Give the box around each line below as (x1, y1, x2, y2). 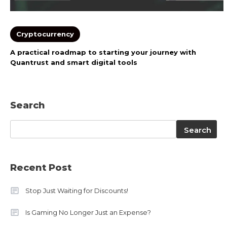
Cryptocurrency (16, 30, 74, 39)
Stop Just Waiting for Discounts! (25, 186, 128, 195)
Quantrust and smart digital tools (10, 58, 138, 67)
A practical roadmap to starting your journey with (10, 48, 197, 57)
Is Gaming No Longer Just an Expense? (25, 208, 151, 217)
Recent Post (10, 162, 71, 174)
